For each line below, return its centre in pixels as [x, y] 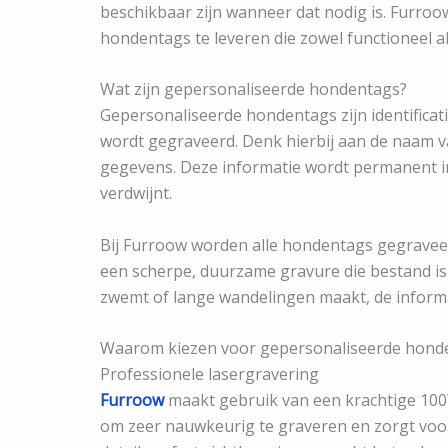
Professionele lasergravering [209, 374]
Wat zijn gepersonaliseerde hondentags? [253, 89]
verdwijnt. [136, 193]
